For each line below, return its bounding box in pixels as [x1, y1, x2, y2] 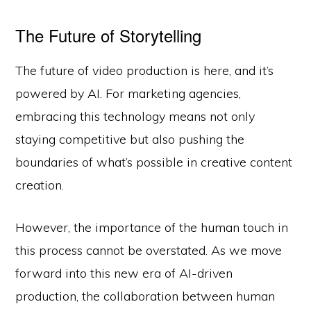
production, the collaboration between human [15, 287, 276, 304]
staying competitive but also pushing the [15, 131, 245, 147]
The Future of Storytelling [15, 22, 202, 47]
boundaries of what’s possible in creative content [15, 153, 293, 170]
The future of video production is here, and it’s [15, 62, 274, 78]
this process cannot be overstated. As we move [15, 242, 283, 258]
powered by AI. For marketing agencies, [15, 85, 242, 101]
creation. [15, 176, 65, 193]
